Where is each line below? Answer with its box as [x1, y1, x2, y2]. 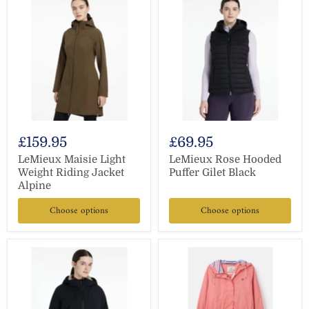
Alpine [18, 179, 51, 192]
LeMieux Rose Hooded [169, 153, 281, 166]
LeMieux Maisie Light [18, 153, 126, 166]
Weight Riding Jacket [18, 166, 124, 179]
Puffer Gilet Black [169, 166, 256, 179]
